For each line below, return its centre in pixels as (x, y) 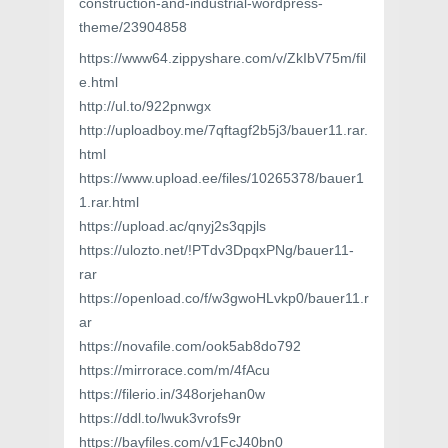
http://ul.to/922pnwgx (145, 106)
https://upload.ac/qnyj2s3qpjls (172, 226)
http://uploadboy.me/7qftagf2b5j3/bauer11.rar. (223, 130)
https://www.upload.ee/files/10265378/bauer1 (221, 178)
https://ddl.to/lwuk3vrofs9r (160, 418)
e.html (98, 82)
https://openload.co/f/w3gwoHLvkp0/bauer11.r (224, 298)
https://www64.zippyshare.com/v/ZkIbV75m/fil (222, 58)
